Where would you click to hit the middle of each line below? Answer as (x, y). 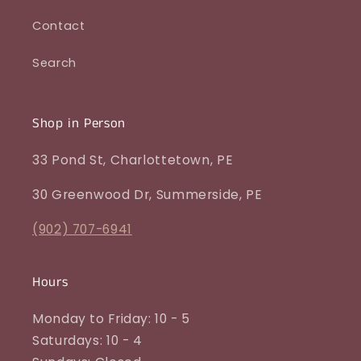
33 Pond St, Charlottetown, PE (133, 160)
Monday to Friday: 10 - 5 (112, 318)
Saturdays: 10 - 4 (89, 340)
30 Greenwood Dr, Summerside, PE (147, 195)
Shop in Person (79, 124)
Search (54, 62)
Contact (59, 25)
